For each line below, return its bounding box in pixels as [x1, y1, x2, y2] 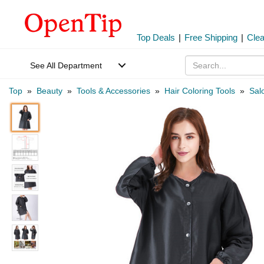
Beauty [37, 86, 62, 95]
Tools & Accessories [77, 86, 150, 95]
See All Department [30, 61, 102, 70]
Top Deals [137, 32, 175, 42]
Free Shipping [184, 32, 237, 42]
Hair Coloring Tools [164, 86, 235, 95]
